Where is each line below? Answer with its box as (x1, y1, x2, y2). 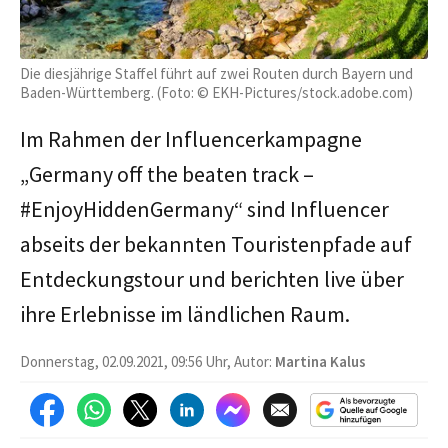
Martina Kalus (275, 351, 366, 371)
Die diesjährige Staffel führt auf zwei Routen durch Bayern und (20, 63, 413, 83)
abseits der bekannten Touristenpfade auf (20, 229, 412, 258)
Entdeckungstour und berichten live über (20, 264, 404, 293)
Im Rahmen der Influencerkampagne (20, 124, 362, 153)
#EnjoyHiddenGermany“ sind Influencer (20, 194, 389, 223)
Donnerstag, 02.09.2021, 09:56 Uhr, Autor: (20, 351, 275, 371)
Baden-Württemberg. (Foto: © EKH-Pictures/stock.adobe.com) (20, 82, 413, 102)
